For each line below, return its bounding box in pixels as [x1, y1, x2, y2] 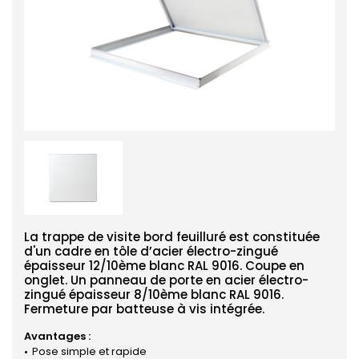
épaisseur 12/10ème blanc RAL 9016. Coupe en [24, 257, 305, 275]
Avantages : [24, 329, 91, 345]
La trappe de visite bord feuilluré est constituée [24, 228, 320, 246]
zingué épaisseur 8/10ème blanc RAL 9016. [24, 286, 284, 304]
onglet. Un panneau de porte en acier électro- [24, 272, 309, 289]
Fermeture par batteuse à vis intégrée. [24, 301, 264, 318]
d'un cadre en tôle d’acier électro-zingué [24, 243, 278, 260]
